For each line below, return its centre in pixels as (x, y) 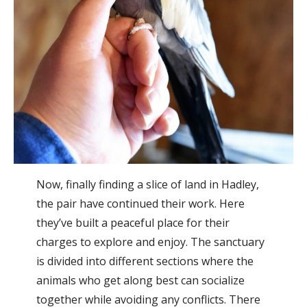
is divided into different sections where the (145, 261)
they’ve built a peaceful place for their (133, 223)
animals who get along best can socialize (140, 281)
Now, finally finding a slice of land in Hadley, (147, 185)
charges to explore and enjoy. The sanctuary (150, 242)
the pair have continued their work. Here (140, 204)
